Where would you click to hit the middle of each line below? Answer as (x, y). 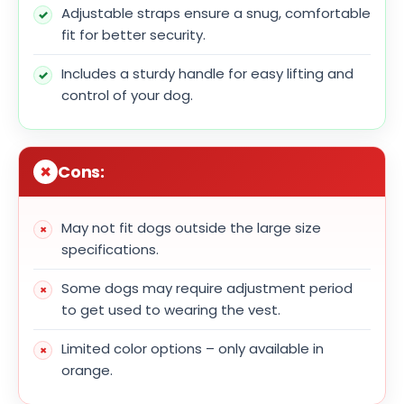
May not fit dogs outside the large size (191, 227)
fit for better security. (133, 34)
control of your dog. (127, 95)
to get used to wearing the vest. (171, 309)
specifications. (110, 249)
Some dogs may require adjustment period (207, 288)
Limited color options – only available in (193, 348)
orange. (87, 370)
